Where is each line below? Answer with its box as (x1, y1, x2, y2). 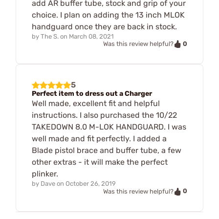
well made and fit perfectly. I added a (32, 134, 167, 144)
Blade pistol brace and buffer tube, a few (32, 146, 181, 155)
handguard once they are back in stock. (32, 22, 177, 31)
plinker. (32, 169, 58, 179)
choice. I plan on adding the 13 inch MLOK (32, 10, 185, 20)
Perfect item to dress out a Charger (32, 89, 152, 98)
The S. (41, 32, 59, 40)
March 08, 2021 (69, 32, 114, 40)
